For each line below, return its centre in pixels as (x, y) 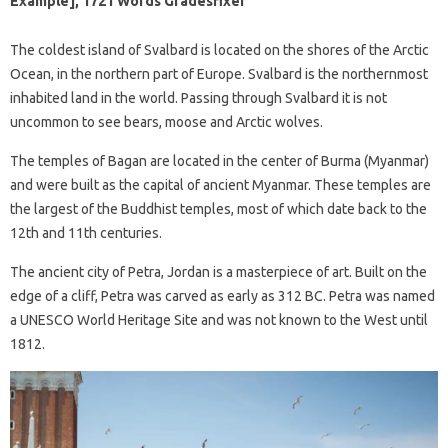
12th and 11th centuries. (86, 232)
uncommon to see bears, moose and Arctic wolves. (166, 121)
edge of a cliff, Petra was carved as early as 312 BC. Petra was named (222, 295)
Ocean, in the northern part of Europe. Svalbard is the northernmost (219, 73)
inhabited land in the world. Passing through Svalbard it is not (198, 97)
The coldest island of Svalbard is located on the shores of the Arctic (219, 49)
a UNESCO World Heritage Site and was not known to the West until (219, 319)
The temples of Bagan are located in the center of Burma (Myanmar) (219, 160)
